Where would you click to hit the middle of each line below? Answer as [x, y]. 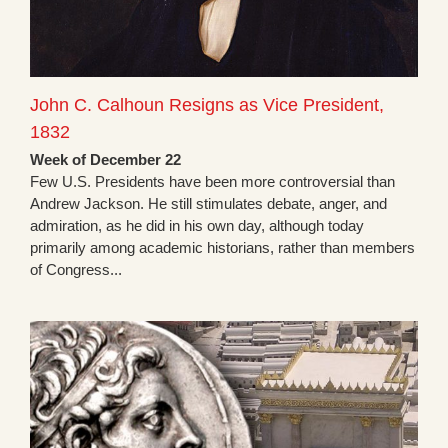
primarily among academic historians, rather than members [222, 248]
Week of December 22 [105, 160]
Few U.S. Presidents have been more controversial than [212, 182]
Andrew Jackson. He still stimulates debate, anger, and [208, 204]
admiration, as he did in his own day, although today [197, 226]
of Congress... [76, 270]
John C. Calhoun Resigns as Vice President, [207, 105]
